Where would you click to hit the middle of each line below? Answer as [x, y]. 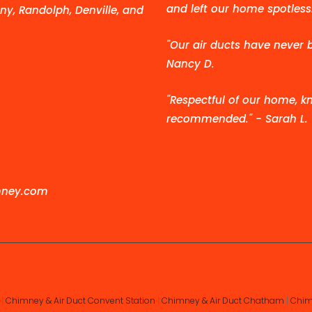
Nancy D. [190, 64]
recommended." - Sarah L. [237, 119]
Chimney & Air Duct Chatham [223, 301]
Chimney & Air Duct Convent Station [80, 301]
